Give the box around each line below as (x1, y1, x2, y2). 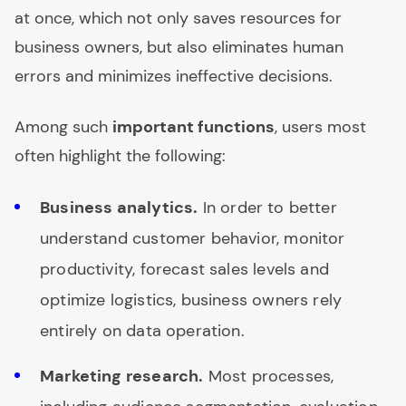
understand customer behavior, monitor (40, 227, 345, 249)
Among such (14, 116, 112, 138)
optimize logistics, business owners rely (40, 289, 343, 311)
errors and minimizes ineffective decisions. (14, 65, 333, 87)
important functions (112, 116, 275, 138)
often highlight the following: (14, 145, 226, 167)
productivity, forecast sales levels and (40, 258, 330, 280)
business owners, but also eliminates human (14, 36, 343, 58)
